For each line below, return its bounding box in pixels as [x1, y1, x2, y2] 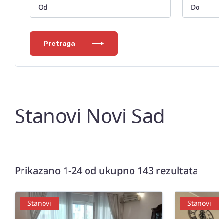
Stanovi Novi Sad [15, 102, 165, 129]
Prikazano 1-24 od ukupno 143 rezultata [15, 164, 198, 177]
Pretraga [44, 39, 75, 47]
